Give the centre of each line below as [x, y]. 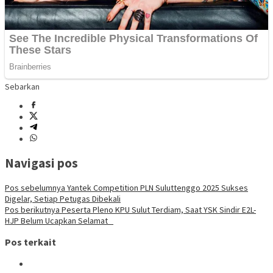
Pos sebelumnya [35, 187]
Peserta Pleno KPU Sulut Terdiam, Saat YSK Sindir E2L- [158, 209]
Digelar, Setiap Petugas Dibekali [63, 198]
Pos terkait [30, 242]
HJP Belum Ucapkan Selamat [59, 220]
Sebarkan [22, 86]
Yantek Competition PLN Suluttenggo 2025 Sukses [157, 187]
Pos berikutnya [32, 209]
